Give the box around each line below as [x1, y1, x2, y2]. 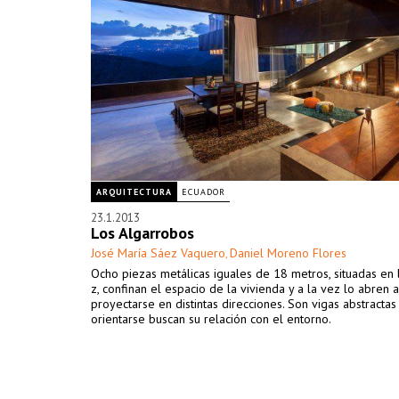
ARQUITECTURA [96, 186, 172, 198]
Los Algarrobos [91, 223, 194, 243]
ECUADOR [182, 186, 225, 198]
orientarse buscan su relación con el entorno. [91, 311, 331, 327]
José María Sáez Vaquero [91, 245, 225, 261]
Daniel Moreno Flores [230, 245, 346, 261]
